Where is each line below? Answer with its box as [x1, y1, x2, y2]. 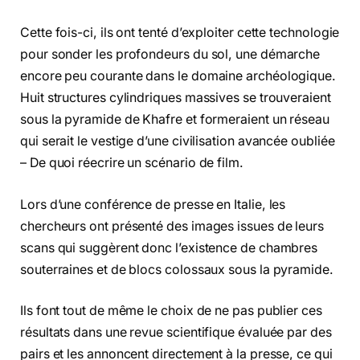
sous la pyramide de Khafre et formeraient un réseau [20, 112, 329, 128]
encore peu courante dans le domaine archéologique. [20, 68, 337, 84]
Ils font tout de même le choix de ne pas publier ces [20, 303, 322, 319]
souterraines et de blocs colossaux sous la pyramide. [20, 261, 333, 277]
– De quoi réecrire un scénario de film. [20, 155, 243, 171]
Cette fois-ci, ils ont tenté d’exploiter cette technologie [20, 25, 340, 41]
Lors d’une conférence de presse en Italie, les [20, 196, 286, 212]
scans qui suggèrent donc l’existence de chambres [20, 239, 318, 256]
